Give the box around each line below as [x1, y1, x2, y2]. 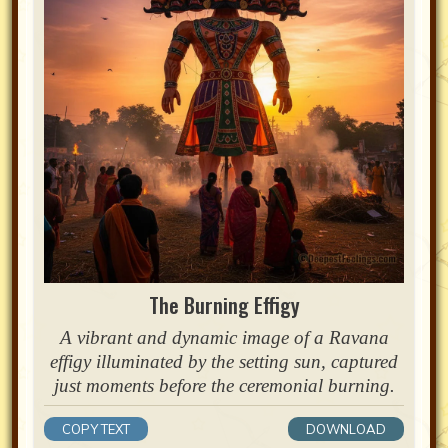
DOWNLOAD [306, 421, 386, 438]
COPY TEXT [62, 421, 130, 438]
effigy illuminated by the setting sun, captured [50, 351, 398, 373]
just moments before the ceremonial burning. [53, 375, 395, 397]
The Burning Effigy [148, 289, 300, 321]
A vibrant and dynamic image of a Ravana [59, 327, 389, 349]
